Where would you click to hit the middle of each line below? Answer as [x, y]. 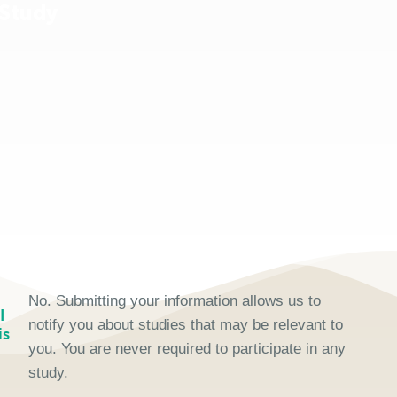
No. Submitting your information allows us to [175, 301]
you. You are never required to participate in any [187, 349]
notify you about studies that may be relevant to [186, 325]
